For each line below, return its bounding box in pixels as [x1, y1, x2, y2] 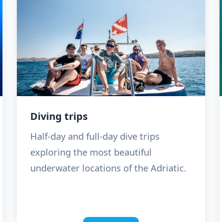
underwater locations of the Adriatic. [30, 162, 186, 174]
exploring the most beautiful [30, 146, 152, 159]
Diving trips [30, 110, 88, 123]
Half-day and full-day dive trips [30, 130, 160, 143]
